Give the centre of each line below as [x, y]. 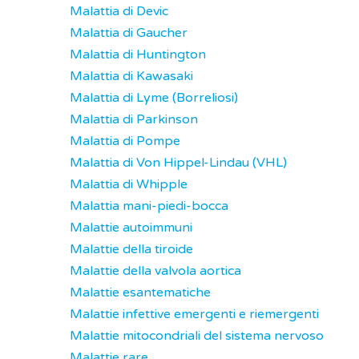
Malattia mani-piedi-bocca [149, 206]
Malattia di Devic [119, 11]
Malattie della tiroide [131, 249]
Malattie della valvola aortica [155, 271]
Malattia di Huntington [138, 54]
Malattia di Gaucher [129, 33]
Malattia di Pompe [125, 141]
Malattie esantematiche [140, 292]
